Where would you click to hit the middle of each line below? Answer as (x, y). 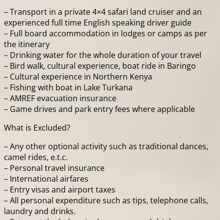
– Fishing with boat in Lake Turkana (68, 88)
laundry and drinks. (40, 211)
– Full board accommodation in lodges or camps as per (106, 34)
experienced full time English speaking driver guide (98, 23)
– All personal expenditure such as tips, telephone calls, (106, 201)
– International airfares (46, 179)
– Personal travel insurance (54, 168)
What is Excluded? (37, 128)
